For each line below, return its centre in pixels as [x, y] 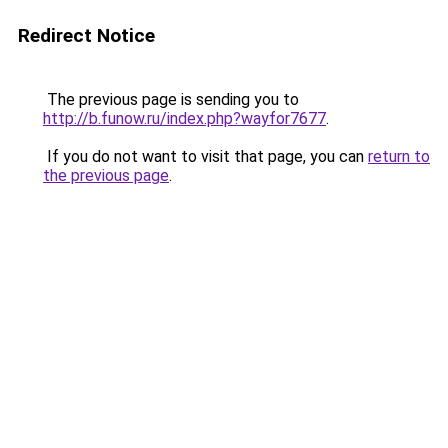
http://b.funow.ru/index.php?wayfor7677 [184, 118]
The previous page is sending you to [171, 99]
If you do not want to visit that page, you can [205, 156]
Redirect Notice [86, 35]
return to [399, 156]
